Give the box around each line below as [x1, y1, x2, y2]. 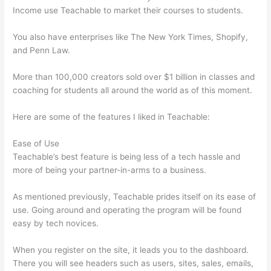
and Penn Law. [13, 45, 71, 56]
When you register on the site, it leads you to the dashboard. [13, 244, 249, 255]
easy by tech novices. [13, 218, 99, 228]
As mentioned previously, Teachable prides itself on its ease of [13, 191, 256, 201]
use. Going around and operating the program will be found [13, 204, 242, 215]
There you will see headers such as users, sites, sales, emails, [13, 258, 254, 268]
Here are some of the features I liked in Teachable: [13, 112, 211, 122]
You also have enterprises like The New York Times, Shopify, [13, 32, 249, 42]
